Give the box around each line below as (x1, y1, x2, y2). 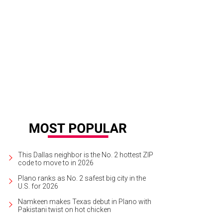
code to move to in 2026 (18, 158, 94, 167)
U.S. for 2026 (18, 182, 58, 190)
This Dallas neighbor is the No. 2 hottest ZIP (18, 150, 153, 159)
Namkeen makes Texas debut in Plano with (18, 197, 151, 206)
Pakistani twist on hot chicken (18, 205, 111, 214)
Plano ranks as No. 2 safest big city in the (18, 174, 146, 182)
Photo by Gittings (72, 43, 119, 51)
